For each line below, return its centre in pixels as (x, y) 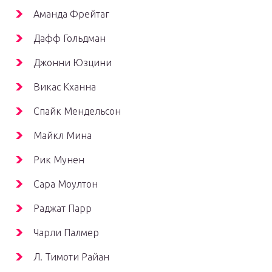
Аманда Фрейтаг (71, 14)
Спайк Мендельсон (77, 111)
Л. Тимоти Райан (71, 257)
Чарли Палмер (66, 232)
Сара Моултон (66, 184)
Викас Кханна (65, 87)
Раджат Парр (63, 208)
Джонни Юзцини (73, 62)
